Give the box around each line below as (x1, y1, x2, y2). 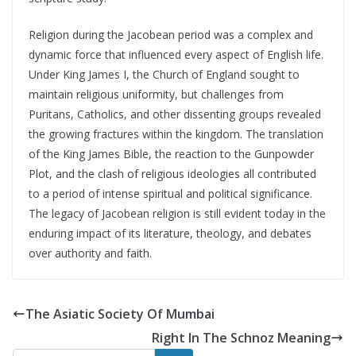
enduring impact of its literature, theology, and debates (29, 226, 311, 241)
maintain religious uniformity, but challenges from (29, 87, 284, 102)
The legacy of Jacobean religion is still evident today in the (29, 206, 326, 221)
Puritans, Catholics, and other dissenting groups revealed (29, 106, 321, 122)
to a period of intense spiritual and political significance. (29, 186, 312, 201)
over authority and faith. (29, 246, 152, 261)
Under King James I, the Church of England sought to (29, 67, 300, 82)
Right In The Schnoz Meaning (152, 329, 331, 346)
